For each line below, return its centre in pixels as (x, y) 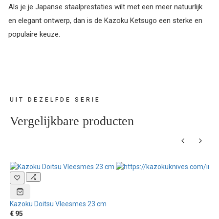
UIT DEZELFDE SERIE (55, 99)
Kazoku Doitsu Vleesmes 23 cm (58, 204)
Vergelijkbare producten (72, 121)
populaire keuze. (34, 34)
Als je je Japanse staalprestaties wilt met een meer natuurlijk (105, 7)
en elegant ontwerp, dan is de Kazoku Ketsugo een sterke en (105, 20)
